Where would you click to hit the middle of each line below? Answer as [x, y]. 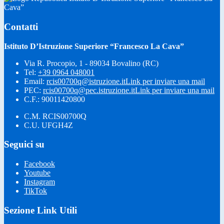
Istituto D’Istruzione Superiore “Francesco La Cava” [94, 46]
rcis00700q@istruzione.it [86, 81]
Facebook [39, 164]
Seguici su [24, 144]
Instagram [39, 182]
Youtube [37, 173]
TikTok [35, 191]
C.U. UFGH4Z [48, 125]
